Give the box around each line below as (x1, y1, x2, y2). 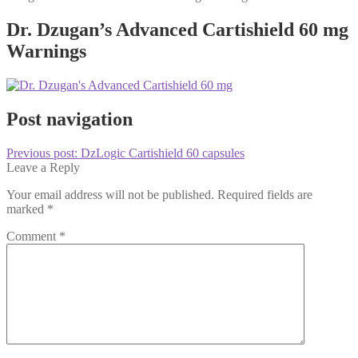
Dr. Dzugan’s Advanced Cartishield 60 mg (6, 18, 348, 40)
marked (6, 201, 47, 216)
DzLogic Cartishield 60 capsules (81, 145, 245, 160)
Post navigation (6, 108, 133, 129)
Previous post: (6, 145, 81, 160)
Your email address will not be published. (6, 187, 214, 201)
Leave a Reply (6, 160, 80, 174)
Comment (6, 229, 59, 243)
